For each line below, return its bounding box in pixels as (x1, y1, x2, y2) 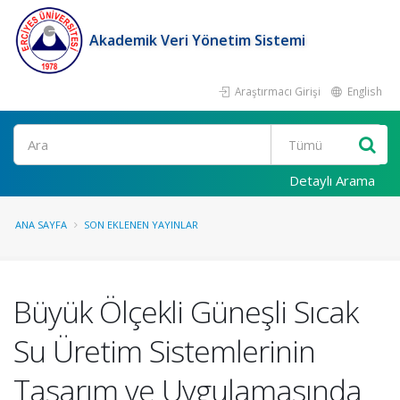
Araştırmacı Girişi (232, 84, 321, 98)
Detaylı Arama (289, 171, 375, 189)
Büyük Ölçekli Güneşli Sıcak (13, 291, 358, 332)
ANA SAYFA (15, 218, 67, 231)
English (345, 84, 382, 98)
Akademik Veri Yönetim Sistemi (89, 30, 305, 50)
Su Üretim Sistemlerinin (13, 330, 315, 371)
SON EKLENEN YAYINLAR (84, 218, 198, 231)
